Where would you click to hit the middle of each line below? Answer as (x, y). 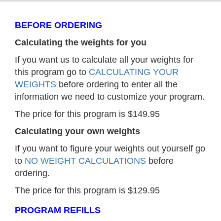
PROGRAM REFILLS (58, 210)
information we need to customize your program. (110, 97)
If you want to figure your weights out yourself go (110, 149)
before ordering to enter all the (117, 85)
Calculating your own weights (77, 131)
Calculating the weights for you (81, 43)
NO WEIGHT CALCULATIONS (85, 161)
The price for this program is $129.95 (87, 191)
